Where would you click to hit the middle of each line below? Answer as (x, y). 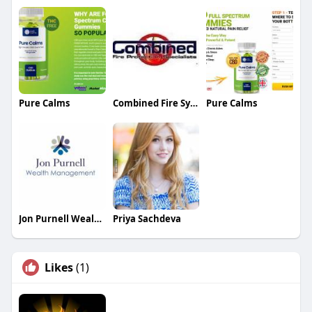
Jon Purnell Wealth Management (97, 218)
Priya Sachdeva (147, 218)
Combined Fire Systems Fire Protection (194, 103)
